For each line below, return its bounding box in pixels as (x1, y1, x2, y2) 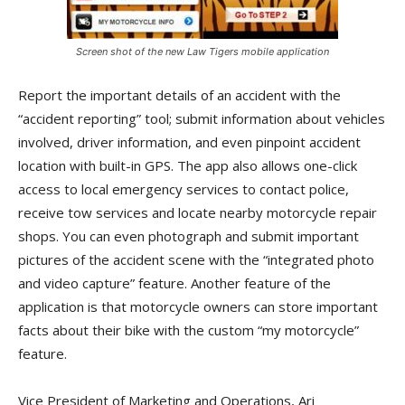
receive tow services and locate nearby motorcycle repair (18, 203, 377, 221)
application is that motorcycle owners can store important (18, 297, 378, 316)
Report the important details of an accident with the (18, 86, 341, 104)
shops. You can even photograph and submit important (18, 227, 359, 245)
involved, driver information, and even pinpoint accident (18, 133, 361, 151)
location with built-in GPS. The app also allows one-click (18, 156, 357, 174)
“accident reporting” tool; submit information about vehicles (18, 109, 385, 127)
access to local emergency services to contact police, (18, 180, 349, 198)
